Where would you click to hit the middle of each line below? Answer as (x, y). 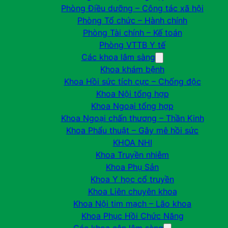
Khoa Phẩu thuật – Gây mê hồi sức (132, 130)
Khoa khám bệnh (132, 69)
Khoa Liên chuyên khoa (132, 191)
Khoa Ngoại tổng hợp (132, 106)
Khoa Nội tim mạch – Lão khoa (132, 204)
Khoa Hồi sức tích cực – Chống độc (132, 81)
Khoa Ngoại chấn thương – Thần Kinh (132, 118)
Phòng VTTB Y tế (132, 45)
